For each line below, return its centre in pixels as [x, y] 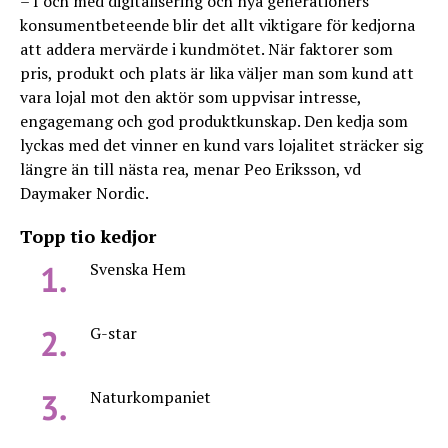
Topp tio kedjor [88, 236]
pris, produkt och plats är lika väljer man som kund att [217, 73]
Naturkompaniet [150, 397]
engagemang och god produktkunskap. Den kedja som [214, 121]
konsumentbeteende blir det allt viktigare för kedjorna [217, 25]
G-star [113, 333]
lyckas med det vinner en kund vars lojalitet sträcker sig [221, 145]
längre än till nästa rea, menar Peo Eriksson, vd [190, 169]
